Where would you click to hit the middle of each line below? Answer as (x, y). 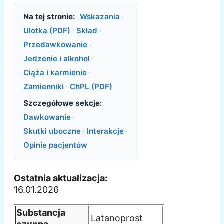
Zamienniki (43, 86)
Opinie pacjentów (55, 145)
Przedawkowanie (55, 44)
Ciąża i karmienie (55, 72)
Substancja (41, 212)
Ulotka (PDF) (47, 30)
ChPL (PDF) (91, 86)
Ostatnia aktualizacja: (61, 178)
